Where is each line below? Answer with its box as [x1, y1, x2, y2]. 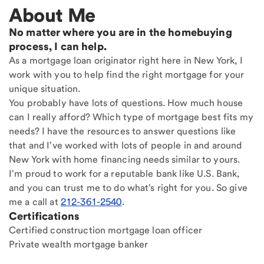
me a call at [9, 196, 61, 208]
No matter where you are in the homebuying [9, 26, 232, 39]
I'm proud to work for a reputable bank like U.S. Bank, [9, 168, 240, 180]
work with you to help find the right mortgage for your [9, 69, 245, 81]
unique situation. [9, 83, 81, 95]
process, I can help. [9, 40, 107, 53]
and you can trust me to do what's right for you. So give [9, 182, 247, 194]
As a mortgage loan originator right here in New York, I [9, 55, 243, 67]
